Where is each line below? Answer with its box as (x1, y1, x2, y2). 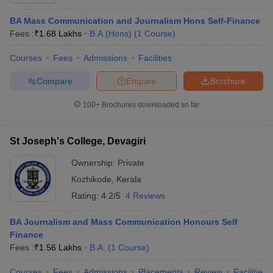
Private (118, 158, 144, 168)
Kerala (116, 174, 141, 184)
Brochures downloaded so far (100, 101, 199, 109)
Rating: (71, 191, 101, 200)
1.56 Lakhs (39, 243, 82, 252)
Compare (36, 76, 73, 86)
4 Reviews (126, 191, 165, 200)
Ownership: (71, 158, 118, 168)
